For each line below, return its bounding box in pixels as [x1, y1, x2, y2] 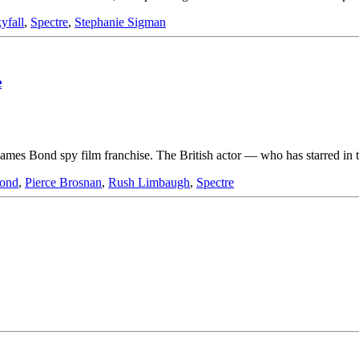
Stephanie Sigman [75, 15, 166, 30]
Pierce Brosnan [25, 175, 102, 189]
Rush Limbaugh [108, 175, 190, 189]
